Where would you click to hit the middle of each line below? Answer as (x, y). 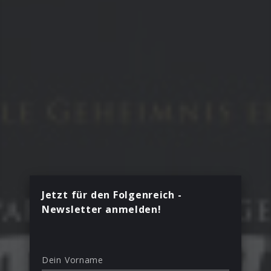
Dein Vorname (73, 260)
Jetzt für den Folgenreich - (112, 194)
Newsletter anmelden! (102, 209)
